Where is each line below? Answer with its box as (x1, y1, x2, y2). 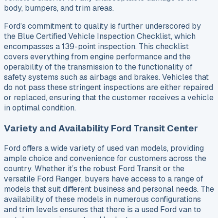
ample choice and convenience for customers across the (4, 153, 206, 164)
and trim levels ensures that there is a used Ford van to (4, 204, 201, 215)
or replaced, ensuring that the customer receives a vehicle (4, 92, 214, 103)
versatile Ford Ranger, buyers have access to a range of (4, 174, 203, 184)
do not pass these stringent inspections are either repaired (4, 82, 213, 92)
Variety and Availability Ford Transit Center (4, 122, 198, 134)
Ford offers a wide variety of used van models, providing (4, 143, 204, 154)
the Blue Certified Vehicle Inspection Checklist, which (4, 31, 196, 41)
